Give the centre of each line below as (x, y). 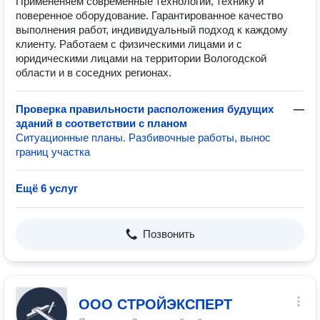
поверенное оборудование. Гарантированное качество (149, 15)
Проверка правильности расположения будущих (145, 109)
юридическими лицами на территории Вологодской (141, 58)
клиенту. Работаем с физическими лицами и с (129, 44)
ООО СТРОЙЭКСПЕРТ (155, 304)
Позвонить (169, 234)
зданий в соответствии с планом (101, 123)
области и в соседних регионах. (94, 72)
